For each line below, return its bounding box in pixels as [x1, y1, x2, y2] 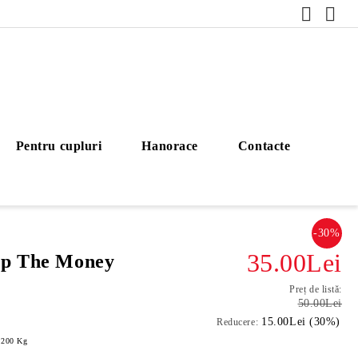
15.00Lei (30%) [261, 316, 340, 328]
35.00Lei [246, 249, 342, 277]
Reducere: [217, 316, 259, 328]
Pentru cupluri [15, 139, 102, 153]
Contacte [237, 139, 291, 153]
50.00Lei [297, 297, 342, 309]
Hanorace [141, 139, 198, 153]
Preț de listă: [289, 284, 342, 295]
